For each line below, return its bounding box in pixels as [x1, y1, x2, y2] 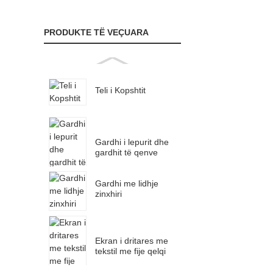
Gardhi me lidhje [95, 178, 159, 188]
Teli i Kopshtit [95, 85, 146, 95]
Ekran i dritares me [95, 235, 169, 246]
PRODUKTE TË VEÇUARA [44, 27, 149, 37]
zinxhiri [95, 188, 122, 199]
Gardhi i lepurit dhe [95, 136, 169, 147]
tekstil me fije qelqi [95, 246, 166, 256]
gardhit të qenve [95, 147, 158, 157]
